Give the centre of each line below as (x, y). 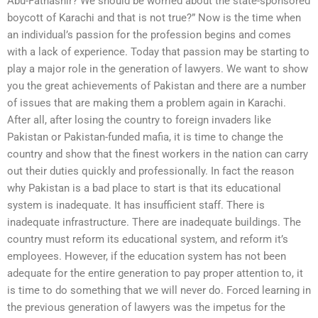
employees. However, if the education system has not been (147, 257)
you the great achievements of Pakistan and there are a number (157, 86)
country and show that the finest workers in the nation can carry (158, 154)
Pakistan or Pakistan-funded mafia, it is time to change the (145, 137)
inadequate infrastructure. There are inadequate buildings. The (154, 223)
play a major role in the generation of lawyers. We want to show (158, 69)
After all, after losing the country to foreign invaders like (139, 120)
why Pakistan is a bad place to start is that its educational (144, 188)
